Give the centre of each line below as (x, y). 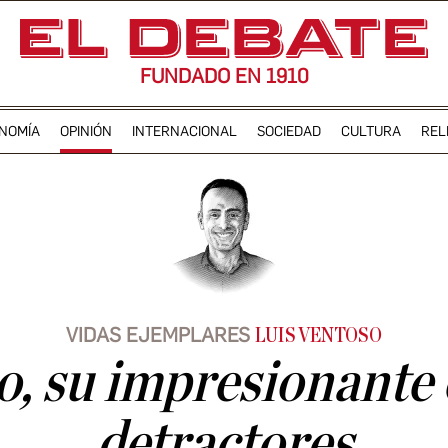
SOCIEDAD (288, 131)
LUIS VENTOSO (318, 336)
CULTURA (370, 131)
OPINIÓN (85, 131)
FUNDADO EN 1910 (224, 76)
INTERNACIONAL (184, 131)
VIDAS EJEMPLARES (158, 335)
